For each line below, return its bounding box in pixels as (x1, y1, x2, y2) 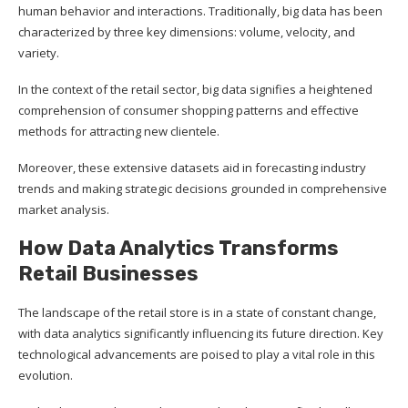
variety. (18, 44, 59, 61)
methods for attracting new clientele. (18, 122, 222, 139)
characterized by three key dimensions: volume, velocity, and (18, 23, 355, 40)
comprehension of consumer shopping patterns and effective (18, 101, 359, 118)
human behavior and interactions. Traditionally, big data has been (18, 2, 382, 19)
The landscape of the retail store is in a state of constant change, (18, 303, 376, 321)
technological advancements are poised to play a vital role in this (18, 345, 375, 362)
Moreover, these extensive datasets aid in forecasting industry (18, 158, 366, 176)
